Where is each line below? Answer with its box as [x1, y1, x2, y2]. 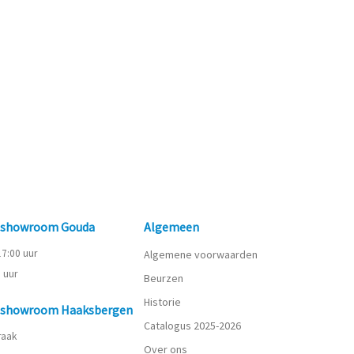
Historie [144, 295, 182, 309]
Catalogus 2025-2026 [144, 318, 242, 333]
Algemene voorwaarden [144, 247, 258, 262]
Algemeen [144, 219, 200, 235]
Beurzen [144, 271, 184, 285]
